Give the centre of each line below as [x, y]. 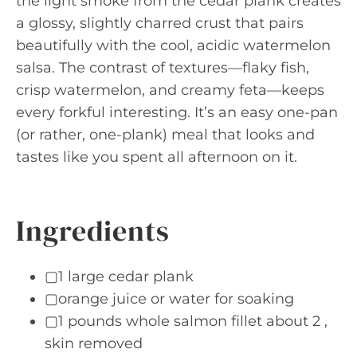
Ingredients [93, 231]
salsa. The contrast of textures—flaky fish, [163, 68]
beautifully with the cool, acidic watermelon [173, 45]
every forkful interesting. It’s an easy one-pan [177, 112]
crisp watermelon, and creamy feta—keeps [170, 90]
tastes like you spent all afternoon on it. [157, 157]
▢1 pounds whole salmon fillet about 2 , [186, 321]
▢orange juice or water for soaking [169, 299]
